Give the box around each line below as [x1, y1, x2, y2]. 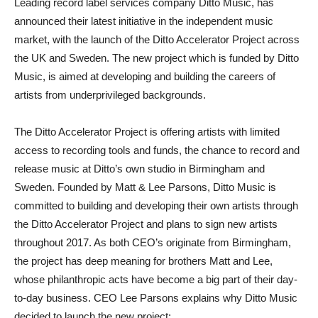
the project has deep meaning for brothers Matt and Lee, [14, 254, 273, 267]
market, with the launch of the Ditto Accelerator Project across [14, 33, 300, 45]
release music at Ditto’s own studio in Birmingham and [14, 162, 265, 175]
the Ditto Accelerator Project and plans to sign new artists [14, 217, 278, 230]
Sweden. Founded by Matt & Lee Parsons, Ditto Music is [14, 180, 276, 193]
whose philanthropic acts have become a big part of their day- [14, 273, 297, 285]
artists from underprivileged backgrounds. [14, 88, 206, 101]
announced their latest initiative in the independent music [14, 14, 273, 27]
